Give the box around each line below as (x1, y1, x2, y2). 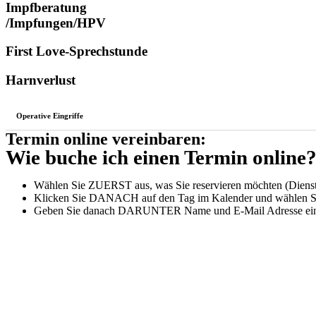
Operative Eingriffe (16, 111, 83, 120)
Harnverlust (6, 73, 75, 88)
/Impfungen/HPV (6, 15, 106, 30)
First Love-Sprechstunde (6, 44, 147, 59)
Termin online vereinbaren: (6, 129, 206, 148)
